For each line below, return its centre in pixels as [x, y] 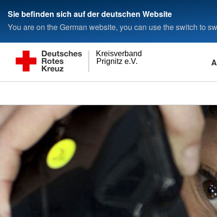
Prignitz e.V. [117, 62]
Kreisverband [119, 54]
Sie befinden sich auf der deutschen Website [90, 14]
